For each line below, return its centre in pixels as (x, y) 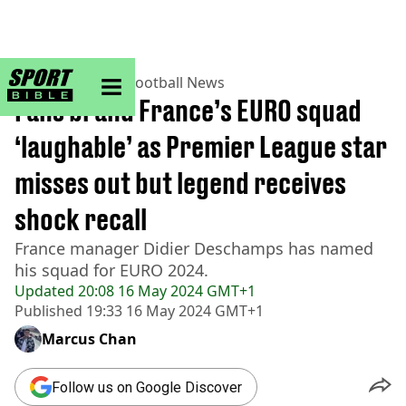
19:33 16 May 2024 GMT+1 (173, 311)
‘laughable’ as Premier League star (201, 147)
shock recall (81, 219)
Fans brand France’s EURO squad (188, 111)
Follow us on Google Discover (147, 387)
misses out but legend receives (180, 183)
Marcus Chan (89, 339)
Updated (44, 291)
